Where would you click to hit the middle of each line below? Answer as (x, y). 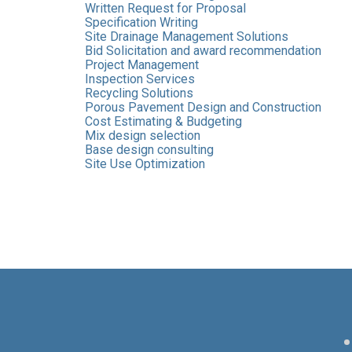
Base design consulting (149, 149)
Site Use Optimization (145, 163)
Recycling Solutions (139, 93)
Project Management (141, 64)
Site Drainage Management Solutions (186, 36)
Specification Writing (141, 22)
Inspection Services (139, 79)
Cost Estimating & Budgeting (163, 121)
